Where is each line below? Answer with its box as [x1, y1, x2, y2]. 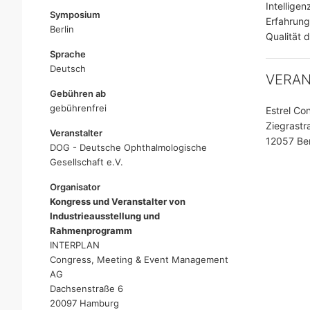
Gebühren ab [50, 88, 106, 99]
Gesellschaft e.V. [50, 156, 123, 167]
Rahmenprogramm [50, 225, 132, 236]
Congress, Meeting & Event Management [50, 254, 228, 265]
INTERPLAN [50, 239, 100, 250]
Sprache [50, 48, 86, 60]
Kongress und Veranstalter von [50, 196, 185, 207]
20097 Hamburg [50, 298, 119, 309]
